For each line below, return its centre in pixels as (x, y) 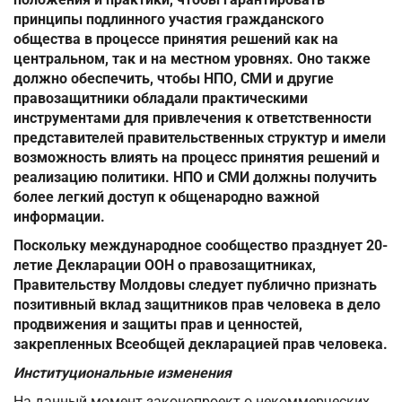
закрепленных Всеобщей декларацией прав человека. (201, 345)
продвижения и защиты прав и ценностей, (158, 325)
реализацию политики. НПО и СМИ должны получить (195, 178)
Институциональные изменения (122, 373)
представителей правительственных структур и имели (200, 138)
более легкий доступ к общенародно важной (166, 197)
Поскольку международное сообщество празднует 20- (201, 246)
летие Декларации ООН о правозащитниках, (165, 266)
